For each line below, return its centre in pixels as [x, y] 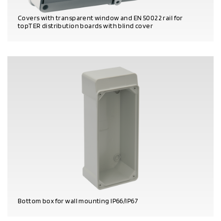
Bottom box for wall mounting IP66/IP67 [78, 201]
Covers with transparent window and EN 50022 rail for [100, 18]
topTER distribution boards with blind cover [86, 25]
